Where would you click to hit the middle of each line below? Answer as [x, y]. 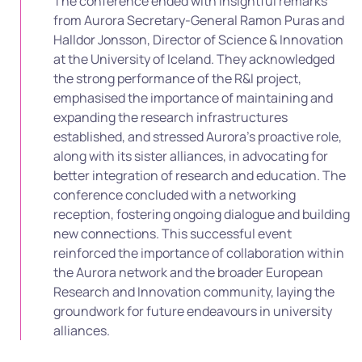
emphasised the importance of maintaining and [193, 98]
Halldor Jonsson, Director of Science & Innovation [198, 40]
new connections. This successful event [173, 234]
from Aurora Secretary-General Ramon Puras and [199, 21]
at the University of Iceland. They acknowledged [194, 59]
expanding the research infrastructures [170, 118]
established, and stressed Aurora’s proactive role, [198, 137]
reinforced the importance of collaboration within [199, 253]
